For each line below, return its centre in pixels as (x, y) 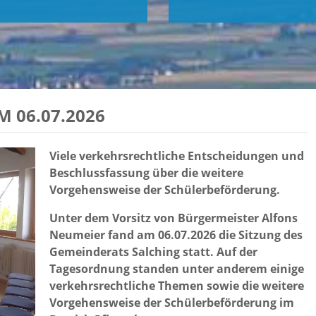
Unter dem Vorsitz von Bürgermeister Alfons (174, 218)
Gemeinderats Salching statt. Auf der (153, 252)
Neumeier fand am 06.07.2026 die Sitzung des (176, 235)
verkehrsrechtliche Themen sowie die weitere (177, 286)
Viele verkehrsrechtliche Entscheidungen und (177, 156)
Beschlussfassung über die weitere (146, 173)
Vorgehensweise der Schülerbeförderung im (172, 303)
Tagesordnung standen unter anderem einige (177, 269)
